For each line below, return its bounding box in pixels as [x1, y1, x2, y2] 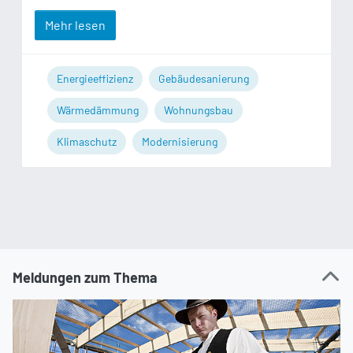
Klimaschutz [57, 134, 117, 148]
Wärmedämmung [57, 102, 139, 117]
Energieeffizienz [57, 71, 133, 85]
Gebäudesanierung [158, 71, 249, 85]
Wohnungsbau [164, 102, 233, 117]
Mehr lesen [45, 17, 106, 32]
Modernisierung [142, 134, 217, 148]
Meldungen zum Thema [13, 268, 158, 286]
